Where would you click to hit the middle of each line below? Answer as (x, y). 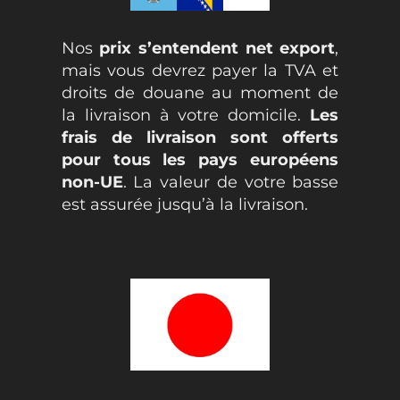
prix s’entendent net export (217, 48)
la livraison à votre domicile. (186, 115)
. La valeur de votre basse (231, 182)
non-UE (92, 182)
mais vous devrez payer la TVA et (200, 70)
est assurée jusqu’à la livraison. (184, 204)
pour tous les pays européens (200, 159)
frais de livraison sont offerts (200, 137)
